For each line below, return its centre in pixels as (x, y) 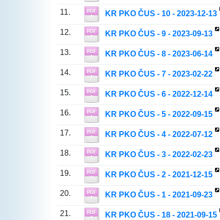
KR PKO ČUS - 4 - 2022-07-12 (159, 135)
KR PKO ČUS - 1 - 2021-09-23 (159, 195)
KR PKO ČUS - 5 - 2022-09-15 (159, 114)
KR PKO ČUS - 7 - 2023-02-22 (159, 74)
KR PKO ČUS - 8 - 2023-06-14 (159, 54)
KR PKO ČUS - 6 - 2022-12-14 (159, 94)
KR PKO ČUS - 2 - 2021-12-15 (159, 175)
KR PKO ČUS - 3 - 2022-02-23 (159, 155)
